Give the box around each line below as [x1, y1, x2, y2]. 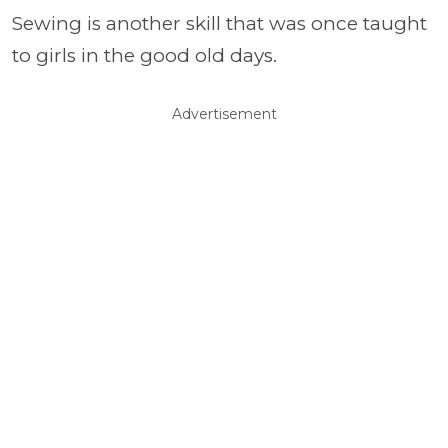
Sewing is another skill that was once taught [12, 12, 427, 36]
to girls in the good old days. [12, 44, 277, 68]
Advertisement [171, 105, 277, 124]
